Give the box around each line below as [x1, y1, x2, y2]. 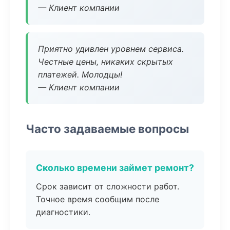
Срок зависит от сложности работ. [36, 181, 179, 191]
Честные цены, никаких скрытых [38, 56, 173, 67]
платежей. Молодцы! [38, 69, 122, 80]
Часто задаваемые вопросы [26, 122, 189, 136]
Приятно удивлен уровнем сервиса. [38, 44, 184, 54]
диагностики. [36, 207, 90, 217]
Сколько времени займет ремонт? [36, 162, 194, 173]
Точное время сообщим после [36, 194, 159, 204]
